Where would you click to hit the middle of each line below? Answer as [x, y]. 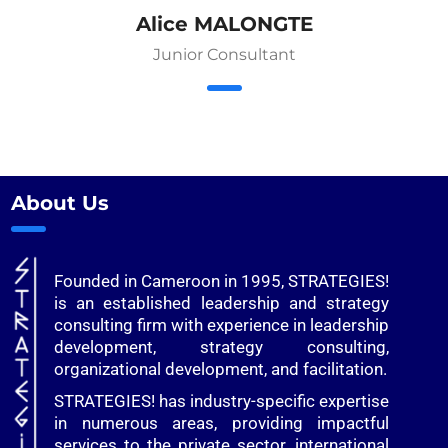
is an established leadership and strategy [221, 303]
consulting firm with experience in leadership [221, 325]
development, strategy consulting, [221, 347]
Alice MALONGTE [224, 24]
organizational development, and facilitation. [220, 369]
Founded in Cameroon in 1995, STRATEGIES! [221, 281]
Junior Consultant [224, 55]
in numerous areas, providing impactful [221, 423]
